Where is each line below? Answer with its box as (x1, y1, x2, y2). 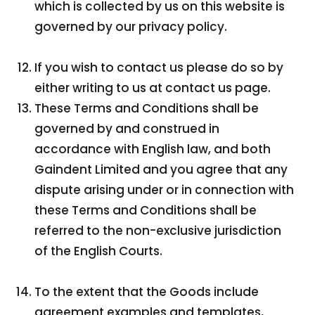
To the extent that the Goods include (34, 283, 259, 300)
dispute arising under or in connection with (34, 181, 295, 198)
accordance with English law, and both (34, 141, 271, 157)
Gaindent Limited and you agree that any (34, 161, 288, 178)
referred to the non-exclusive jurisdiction (34, 222, 282, 239)
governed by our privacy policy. (34, 18, 228, 35)
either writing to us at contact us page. (34, 79, 271, 96)
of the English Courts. (34, 243, 163, 259)
